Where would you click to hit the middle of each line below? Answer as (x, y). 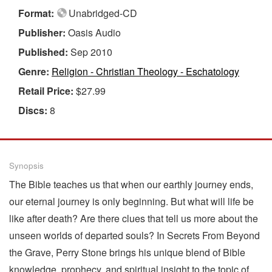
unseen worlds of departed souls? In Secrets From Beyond (134, 235)
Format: (37, 13)
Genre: (35, 71)
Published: (44, 52)
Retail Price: (47, 90)
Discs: (34, 110)
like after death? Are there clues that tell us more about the (134, 218)
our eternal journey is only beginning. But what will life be (131, 201)
